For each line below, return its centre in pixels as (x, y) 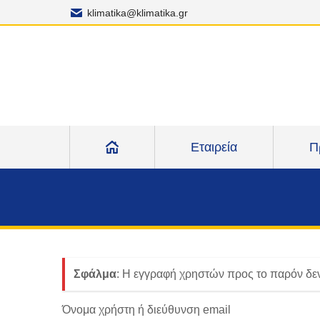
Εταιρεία (214, 147)
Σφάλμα (95, 274)
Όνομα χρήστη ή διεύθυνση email (146, 310)
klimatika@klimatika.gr (137, 13)
